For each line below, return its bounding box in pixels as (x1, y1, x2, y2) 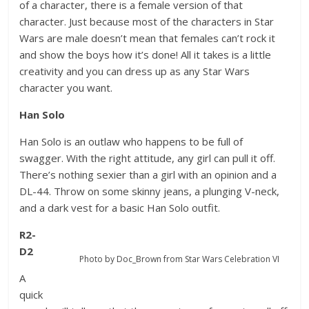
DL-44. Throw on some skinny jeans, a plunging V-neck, (19, 184, 280, 198)
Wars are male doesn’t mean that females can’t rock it (19, 31, 276, 45)
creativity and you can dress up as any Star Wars (19, 64, 250, 78)
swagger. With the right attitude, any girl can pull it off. (19, 151, 276, 165)
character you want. (19, 81, 113, 94)
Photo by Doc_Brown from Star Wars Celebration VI (79, 252, 279, 265)
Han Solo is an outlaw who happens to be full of (19, 134, 243, 148)
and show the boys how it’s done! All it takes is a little (19, 48, 272, 61)
